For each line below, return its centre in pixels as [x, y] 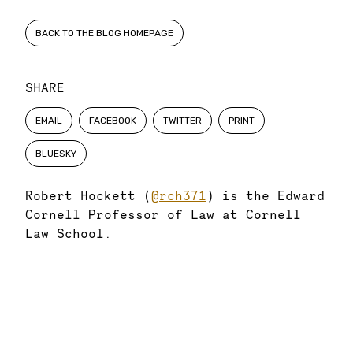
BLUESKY [56, 154]
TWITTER [182, 121]
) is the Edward [266, 195]
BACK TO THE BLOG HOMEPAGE [104, 33]
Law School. [69, 233]
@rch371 [179, 195]
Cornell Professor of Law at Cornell [163, 214]
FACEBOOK [113, 121]
